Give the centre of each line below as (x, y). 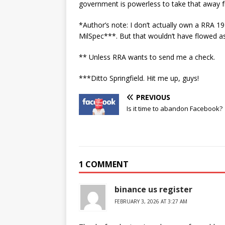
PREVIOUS (153, 97)
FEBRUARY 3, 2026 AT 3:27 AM (151, 202)
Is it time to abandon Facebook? (175, 109)
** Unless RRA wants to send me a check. (147, 57)
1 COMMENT (104, 164)
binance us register (153, 190)
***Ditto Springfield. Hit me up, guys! (139, 78)
